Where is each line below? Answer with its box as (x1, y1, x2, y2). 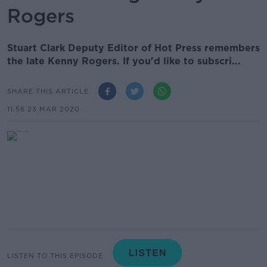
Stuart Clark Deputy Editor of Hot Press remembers (7, 42, 260, 54)
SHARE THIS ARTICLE (7, 86, 89, 95)
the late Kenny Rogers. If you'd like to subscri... (7, 55, 241, 67)
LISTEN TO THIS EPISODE (7, 251, 103, 260)
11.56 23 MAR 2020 (7, 105, 80, 113)
